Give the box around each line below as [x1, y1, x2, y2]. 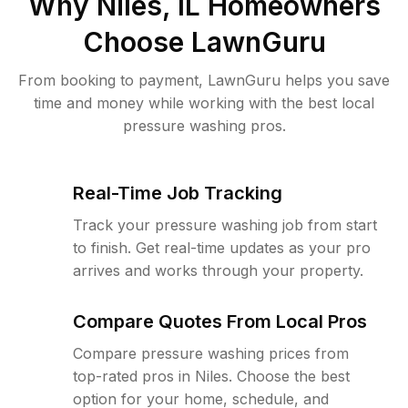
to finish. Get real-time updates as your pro [73, 239, 371, 257]
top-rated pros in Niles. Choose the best [73, 367, 350, 385]
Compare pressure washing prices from [73, 344, 349, 362]
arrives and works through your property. [73, 261, 363, 280]
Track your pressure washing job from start [73, 216, 377, 234]
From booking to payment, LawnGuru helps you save [18, 71, 390, 89]
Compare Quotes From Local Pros [73, 311, 367, 332]
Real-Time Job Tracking [73, 182, 282, 204]
